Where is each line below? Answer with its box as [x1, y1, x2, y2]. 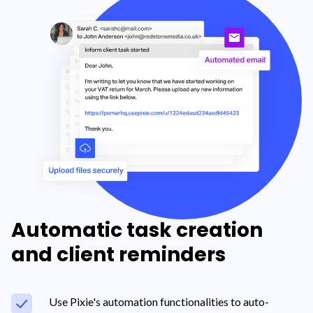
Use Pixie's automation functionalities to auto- [49, 294, 269, 308]
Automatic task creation [11, 216, 263, 244]
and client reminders [11, 240, 226, 268]
